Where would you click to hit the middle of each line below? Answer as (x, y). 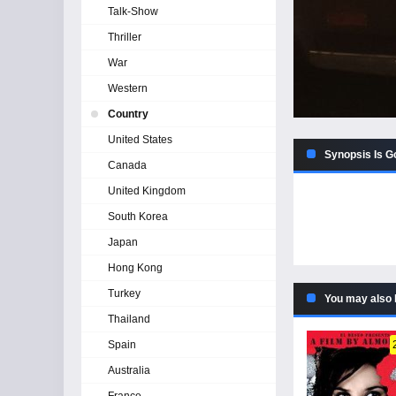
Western (128, 88)
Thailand (129, 319)
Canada (127, 165)
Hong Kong (135, 268)
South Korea (138, 217)
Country (128, 114)
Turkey (124, 293)
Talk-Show (133, 11)
